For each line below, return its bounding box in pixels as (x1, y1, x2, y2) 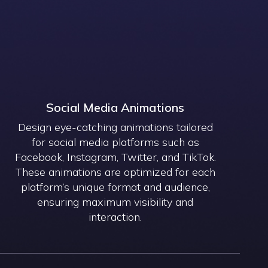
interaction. (89, 209, 142, 224)
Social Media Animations (46, 99, 185, 115)
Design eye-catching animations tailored (17, 120, 213, 134)
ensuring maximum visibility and (37, 194, 194, 209)
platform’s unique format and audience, (20, 179, 210, 194)
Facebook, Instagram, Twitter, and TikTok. (14, 150, 216, 164)
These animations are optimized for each (15, 165, 215, 179)
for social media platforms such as (31, 135, 199, 149)
